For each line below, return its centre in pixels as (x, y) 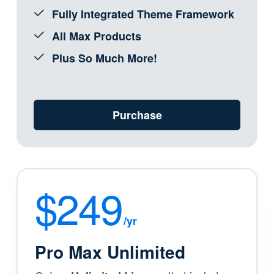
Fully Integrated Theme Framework (143, 14)
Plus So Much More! (104, 58)
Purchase (137, 115)
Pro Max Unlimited (110, 252)
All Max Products (96, 36)
